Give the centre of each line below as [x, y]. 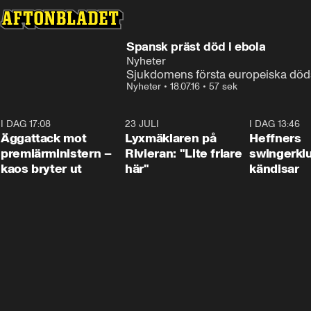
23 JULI [142, 124]
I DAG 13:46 [275, 124]
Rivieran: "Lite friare [184, 153]
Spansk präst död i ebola [196, 47]
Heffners [275, 138]
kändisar [274, 169]
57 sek [223, 86]
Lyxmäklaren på [171, 138]
